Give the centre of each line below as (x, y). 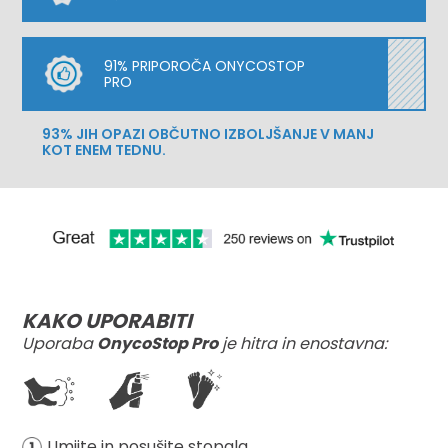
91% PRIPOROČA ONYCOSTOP (205, 65)
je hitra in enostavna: (303, 344)
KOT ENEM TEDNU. (104, 149)
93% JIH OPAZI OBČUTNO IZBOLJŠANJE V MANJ (208, 133)
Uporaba (60, 344)
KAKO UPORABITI (107, 321)
